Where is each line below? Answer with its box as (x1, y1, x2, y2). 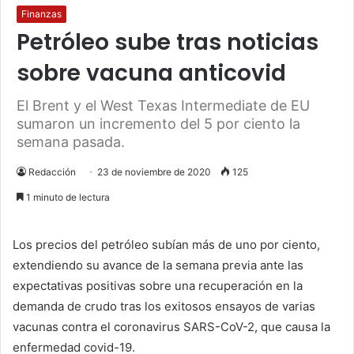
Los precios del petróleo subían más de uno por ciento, (13, 237, 320, 253)
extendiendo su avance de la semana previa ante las (13, 258, 303, 273)
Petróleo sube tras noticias (17, 27, 318, 58)
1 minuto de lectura (24, 191, 110, 204)
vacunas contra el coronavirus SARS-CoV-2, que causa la (13, 319, 330, 335)
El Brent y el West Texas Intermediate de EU (17, 97, 310, 115)
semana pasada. (17, 134, 125, 151)
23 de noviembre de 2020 (97, 166, 211, 179)
